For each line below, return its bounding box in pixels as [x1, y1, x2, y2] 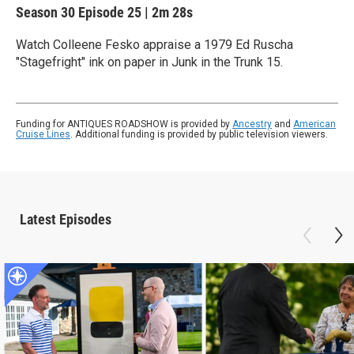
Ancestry [232, 119, 272, 130]
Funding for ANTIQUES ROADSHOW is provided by [16, 119, 232, 130]
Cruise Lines [16, 129, 70, 140]
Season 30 [16, 4, 78, 21]
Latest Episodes [20, 211, 111, 228]
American [293, 119, 336, 130]
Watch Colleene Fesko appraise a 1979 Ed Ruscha [16, 37, 293, 52]
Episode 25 [78, 4, 141, 21]
